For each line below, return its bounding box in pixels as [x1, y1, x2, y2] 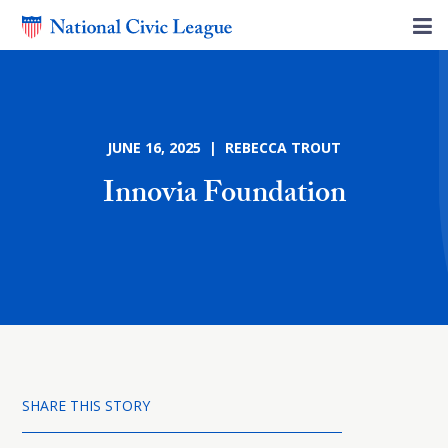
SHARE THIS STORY [22, 396, 150, 415]
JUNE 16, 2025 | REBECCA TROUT [107, 138, 341, 157]
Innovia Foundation [102, 171, 346, 222]
